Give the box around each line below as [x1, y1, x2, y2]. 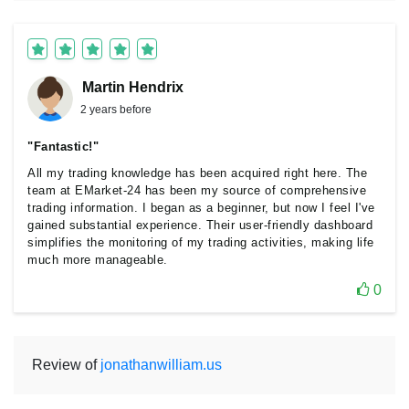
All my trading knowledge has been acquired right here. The [27, 166, 367, 180]
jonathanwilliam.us [100, 357, 222, 372]
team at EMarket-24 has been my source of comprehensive [27, 184, 366, 197]
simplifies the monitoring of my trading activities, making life [27, 236, 374, 249]
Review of [32, 357, 100, 372]
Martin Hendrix [82, 79, 184, 95]
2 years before [80, 103, 152, 116]
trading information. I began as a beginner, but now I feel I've [27, 201, 375, 215]
